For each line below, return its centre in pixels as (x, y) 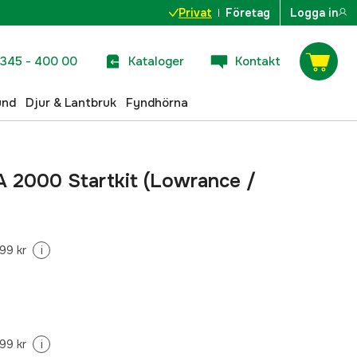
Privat (195, 13)
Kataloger (156, 61)
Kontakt (258, 61)
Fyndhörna (157, 102)
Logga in (314, 13)
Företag (248, 13)
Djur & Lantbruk (71, 102)
